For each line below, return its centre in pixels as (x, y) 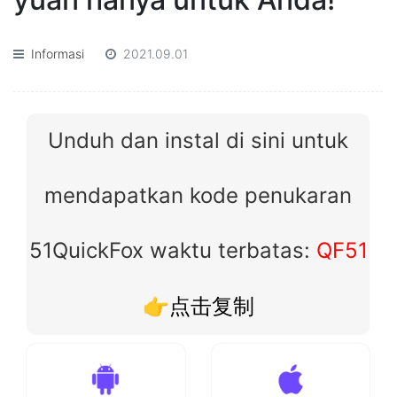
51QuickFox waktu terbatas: (169, 250)
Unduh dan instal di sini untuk (198, 140)
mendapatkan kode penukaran (198, 195)
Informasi (58, 54)
